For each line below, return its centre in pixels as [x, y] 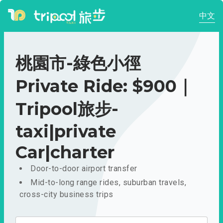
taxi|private [66, 131]
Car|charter [65, 152]
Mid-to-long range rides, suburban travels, [108, 182]
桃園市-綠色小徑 [78, 63]
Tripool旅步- [67, 109]
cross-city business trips [66, 194]
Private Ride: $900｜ [104, 86]
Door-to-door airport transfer [84, 168]
